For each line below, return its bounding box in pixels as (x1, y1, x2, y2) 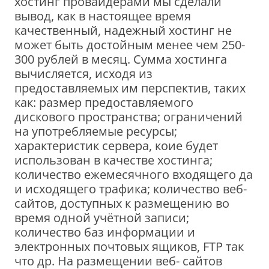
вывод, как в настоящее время (14, 7, 191, 24)
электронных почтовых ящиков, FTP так (14, 238, 244, 255)
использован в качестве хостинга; (14, 151, 213, 168)
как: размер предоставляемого (14, 94, 193, 110)
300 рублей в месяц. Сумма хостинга (14, 50, 227, 67)
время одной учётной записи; (14, 209, 189, 226)
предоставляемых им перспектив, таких (14, 79, 246, 96)
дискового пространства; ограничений (14, 108, 243, 125)
